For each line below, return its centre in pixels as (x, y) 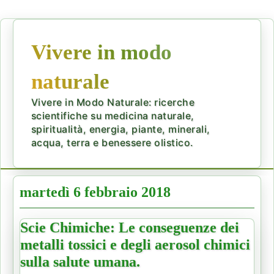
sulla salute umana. (80, 261)
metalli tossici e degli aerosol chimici (135, 244)
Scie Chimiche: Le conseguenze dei (130, 227)
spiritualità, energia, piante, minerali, (120, 129)
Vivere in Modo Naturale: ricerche (113, 102)
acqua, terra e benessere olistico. (112, 143)
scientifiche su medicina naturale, (113, 116)
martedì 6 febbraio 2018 (95, 192)
